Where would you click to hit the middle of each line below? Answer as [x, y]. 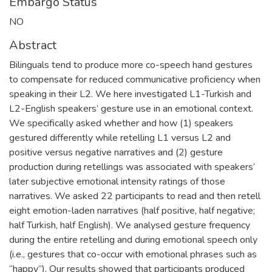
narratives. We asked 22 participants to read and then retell [135, 196]
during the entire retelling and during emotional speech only [133, 240]
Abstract [33, 45]
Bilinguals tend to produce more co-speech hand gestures [131, 65]
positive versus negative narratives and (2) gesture [116, 152]
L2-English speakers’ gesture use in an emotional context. [131, 108]
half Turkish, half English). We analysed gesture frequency [130, 225]
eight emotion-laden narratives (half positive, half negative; [132, 210]
